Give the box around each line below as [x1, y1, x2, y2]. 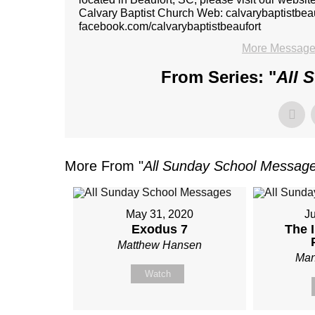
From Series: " [161, 67, 276, 86]
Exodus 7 [131, 222, 188, 236]
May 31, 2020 [125, 208, 193, 220]
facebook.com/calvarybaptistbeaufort [79, 20, 261, 32]
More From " [65, 158, 143, 174]
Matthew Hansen [117, 239, 202, 251]
